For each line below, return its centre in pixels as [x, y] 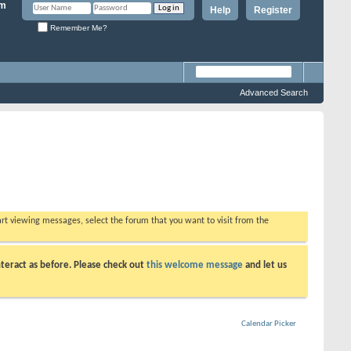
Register [273, 10]
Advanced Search [274, 92]
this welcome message [195, 265]
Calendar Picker [269, 324]
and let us [265, 265]
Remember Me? [78, 27]
